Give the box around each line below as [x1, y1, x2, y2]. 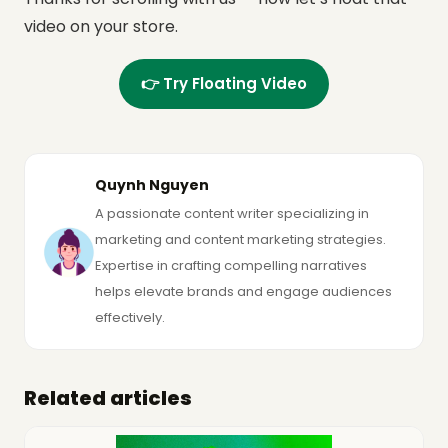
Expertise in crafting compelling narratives [95, 256, 367, 276]
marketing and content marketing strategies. [95, 230, 386, 250]
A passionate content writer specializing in [95, 204, 369, 224]
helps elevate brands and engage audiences [95, 282, 392, 302]
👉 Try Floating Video [141, 73, 307, 95]
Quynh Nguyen [95, 175, 209, 196]
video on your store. [24, 15, 178, 39]
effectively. [95, 308, 165, 328]
